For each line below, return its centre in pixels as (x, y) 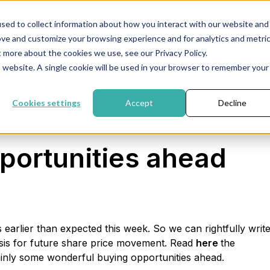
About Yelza (214, 77)
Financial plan (62, 77)
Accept (139, 103)
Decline (232, 103)
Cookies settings (46, 103)
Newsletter (217, 32)
